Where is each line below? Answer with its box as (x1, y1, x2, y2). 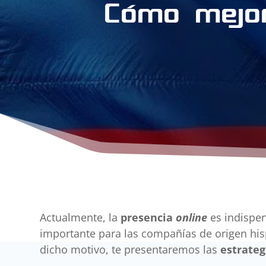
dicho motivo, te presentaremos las (40, 242, 221, 257)
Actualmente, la (40, 210, 121, 225)
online (176, 210, 208, 225)
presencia (121, 210, 176, 225)
